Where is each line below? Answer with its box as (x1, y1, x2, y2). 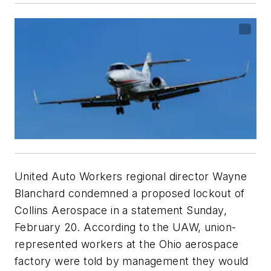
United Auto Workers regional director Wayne (15, 170, 247, 183)
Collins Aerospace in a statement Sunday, (15, 204, 227, 217)
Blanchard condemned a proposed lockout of (15, 187, 245, 200)
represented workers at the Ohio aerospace (15, 238, 239, 250)
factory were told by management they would (15, 255, 249, 267)
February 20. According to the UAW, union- (15, 221, 237, 233)
